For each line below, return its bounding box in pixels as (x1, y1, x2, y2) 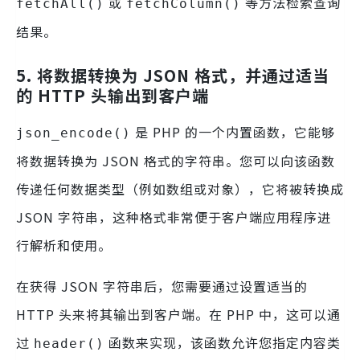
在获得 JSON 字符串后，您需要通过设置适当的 (16, 276, 308, 297)
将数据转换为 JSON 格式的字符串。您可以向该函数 (16, 151, 335, 171)
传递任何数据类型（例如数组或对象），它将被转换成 (16, 179, 344, 199)
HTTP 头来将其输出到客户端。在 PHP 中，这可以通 (16, 305, 341, 325)
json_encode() (16, 125, 131, 141)
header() (34, 336, 104, 352)
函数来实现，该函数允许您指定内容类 (104, 333, 341, 353)
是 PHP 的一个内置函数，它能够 (131, 122, 335, 142)
